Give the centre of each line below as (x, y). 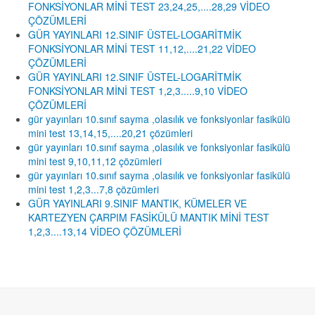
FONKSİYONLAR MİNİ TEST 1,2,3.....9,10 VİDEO (138, 91)
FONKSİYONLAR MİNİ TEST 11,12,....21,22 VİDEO (142, 49)
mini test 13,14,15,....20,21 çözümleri (110, 133)
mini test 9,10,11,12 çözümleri (95, 161)
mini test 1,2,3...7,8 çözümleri (94, 189)
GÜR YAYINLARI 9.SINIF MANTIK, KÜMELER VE (137, 204)
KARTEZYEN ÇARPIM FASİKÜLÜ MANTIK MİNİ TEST (149, 218)
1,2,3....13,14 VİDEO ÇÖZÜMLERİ (105, 232)
